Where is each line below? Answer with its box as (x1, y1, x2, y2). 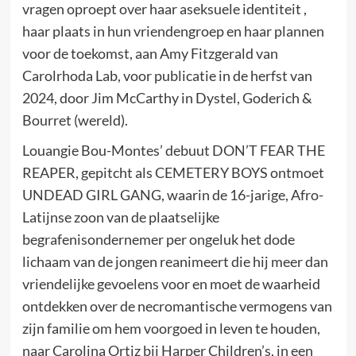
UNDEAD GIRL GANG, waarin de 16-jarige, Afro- (21, 185, 323, 203)
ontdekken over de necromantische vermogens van (21, 296, 332, 315)
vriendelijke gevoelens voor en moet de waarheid (21, 274, 320, 292)
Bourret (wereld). (21, 110, 128, 129)
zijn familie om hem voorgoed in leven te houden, (21, 319, 320, 337)
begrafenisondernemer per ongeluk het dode (21, 230, 295, 248)
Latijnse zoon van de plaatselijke (21, 207, 219, 226)
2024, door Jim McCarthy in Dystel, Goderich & (21, 88, 312, 106)
